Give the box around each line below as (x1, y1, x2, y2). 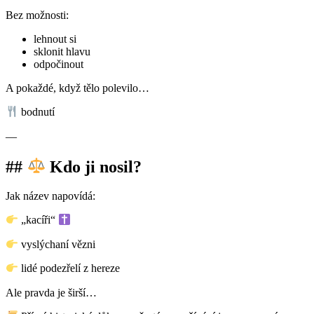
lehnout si (34, 33, 79, 46)
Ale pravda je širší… (6, 286, 100, 299)
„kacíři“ (18, 214, 59, 226)
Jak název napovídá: (6, 190, 98, 203)
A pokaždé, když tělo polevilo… (6, 82, 152, 95)
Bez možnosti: (6, 9, 71, 22)
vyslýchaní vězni (18, 238, 99, 251)
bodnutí (18, 106, 58, 118)
